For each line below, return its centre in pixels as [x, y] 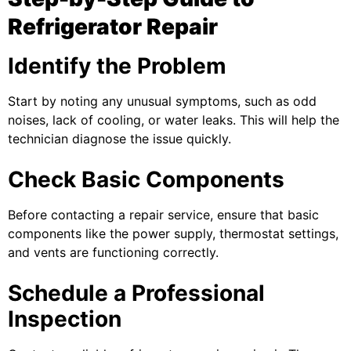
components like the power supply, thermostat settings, [173, 233]
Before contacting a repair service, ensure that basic [163, 215]
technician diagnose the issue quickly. [119, 139]
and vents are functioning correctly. [113, 252]
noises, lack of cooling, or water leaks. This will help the [174, 120]
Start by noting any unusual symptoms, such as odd [162, 101]
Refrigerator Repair [113, 27]
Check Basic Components [146, 179]
